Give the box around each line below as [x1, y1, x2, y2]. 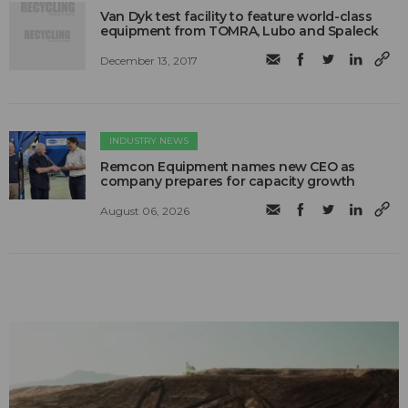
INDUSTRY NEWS [109, 134, 189, 147]
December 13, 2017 [100, 53, 199, 67]
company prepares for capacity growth [100, 172, 355, 189]
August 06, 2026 [100, 203, 190, 218]
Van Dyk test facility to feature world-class [100, 7, 372, 25]
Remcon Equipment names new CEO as [100, 158, 356, 175]
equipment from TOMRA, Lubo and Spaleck [100, 22, 380, 39]
